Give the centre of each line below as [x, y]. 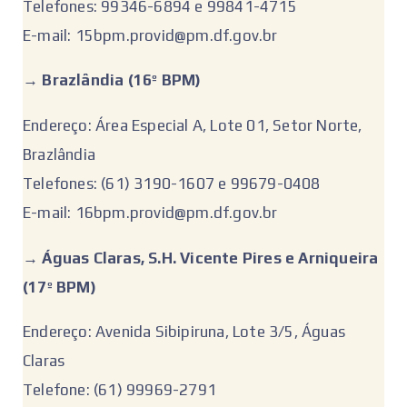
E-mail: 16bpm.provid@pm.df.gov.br [150, 213]
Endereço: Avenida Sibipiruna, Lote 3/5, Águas [184, 332]
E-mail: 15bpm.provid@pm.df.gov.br [150, 35]
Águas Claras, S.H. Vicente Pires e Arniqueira [210, 258]
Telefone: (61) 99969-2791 [119, 390]
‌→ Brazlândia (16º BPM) [112, 80]
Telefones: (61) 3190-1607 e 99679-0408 [172, 184]
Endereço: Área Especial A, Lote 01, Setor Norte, [193, 126]
